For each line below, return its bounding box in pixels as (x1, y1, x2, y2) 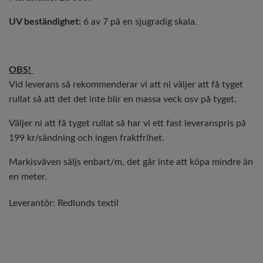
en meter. (9, 172, 47, 181)
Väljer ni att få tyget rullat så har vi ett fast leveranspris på (9, 119, 246, 128)
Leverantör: (9, 198, 55, 208)
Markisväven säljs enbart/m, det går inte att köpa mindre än (9, 157, 253, 167)
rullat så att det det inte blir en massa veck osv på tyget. (9, 95, 237, 104)
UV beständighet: (9, 17, 81, 26)
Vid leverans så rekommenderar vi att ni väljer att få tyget (9, 80, 243, 89)
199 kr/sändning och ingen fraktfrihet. (9, 133, 164, 143)
